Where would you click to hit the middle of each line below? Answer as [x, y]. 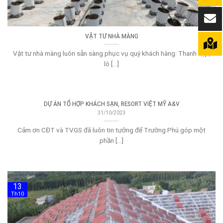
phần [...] [111, 140]
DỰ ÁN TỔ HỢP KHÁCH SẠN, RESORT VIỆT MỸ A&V [111, 103]
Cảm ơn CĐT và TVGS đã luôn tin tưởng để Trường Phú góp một [111, 130]
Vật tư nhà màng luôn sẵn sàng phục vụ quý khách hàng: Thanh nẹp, [111, 53]
